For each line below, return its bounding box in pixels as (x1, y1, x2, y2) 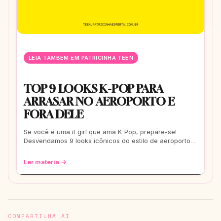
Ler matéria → (24, 157, 67, 166)
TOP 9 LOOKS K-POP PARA (24, 82, 163, 96)
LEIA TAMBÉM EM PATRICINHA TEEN (29, 54, 134, 62)
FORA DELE (24, 108, 83, 121)
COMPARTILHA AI (8, 211, 71, 220)
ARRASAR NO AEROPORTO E (24, 95, 175, 109)
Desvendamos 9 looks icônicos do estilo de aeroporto (24, 137, 190, 145)
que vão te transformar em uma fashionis (24, 146, 152, 154)
